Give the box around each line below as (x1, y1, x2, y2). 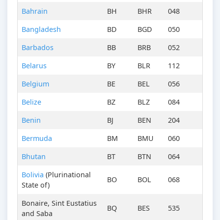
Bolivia (22, 170, 44, 180)
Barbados (22, 43, 54, 53)
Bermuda (22, 134, 52, 143)
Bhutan (22, 152, 46, 162)
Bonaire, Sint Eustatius (22, 198, 97, 208)
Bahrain (22, 6, 48, 16)
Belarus (22, 61, 47, 71)
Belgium (22, 79, 49, 89)
